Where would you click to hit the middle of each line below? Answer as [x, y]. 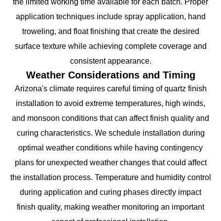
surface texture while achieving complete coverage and [110, 46]
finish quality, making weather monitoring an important [110, 207]
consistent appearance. [110, 61]
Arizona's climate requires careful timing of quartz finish [110, 88]
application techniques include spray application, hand [110, 16]
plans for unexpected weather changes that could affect [110, 162]
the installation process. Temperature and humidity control [110, 177]
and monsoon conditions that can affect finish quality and [110, 118]
